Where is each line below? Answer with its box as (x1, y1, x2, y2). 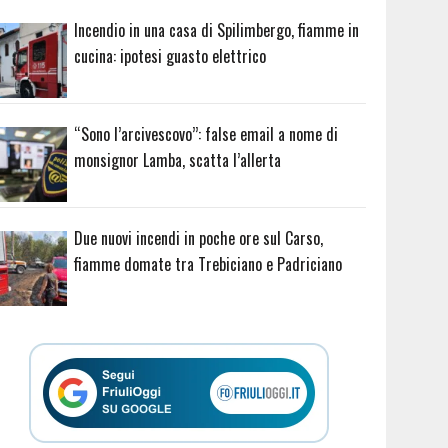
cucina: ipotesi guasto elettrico (74, 44, 267, 69)
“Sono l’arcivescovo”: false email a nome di (74, 121, 339, 146)
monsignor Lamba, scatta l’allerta (74, 147, 282, 172)
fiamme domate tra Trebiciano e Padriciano (74, 251, 343, 276)
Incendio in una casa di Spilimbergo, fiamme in (74, 18, 360, 43)
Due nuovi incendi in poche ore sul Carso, (74, 225, 324, 250)
